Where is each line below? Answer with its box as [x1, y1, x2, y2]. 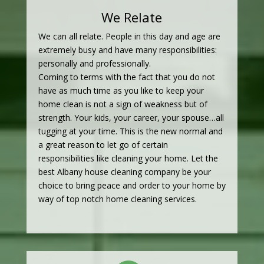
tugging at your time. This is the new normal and [38, 126, 223, 137]
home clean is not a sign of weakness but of [38, 98, 207, 110]
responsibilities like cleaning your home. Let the [38, 153, 218, 164]
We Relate [101, 8, 163, 27]
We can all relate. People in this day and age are [38, 31, 220, 42]
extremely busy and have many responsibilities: [38, 44, 217, 56]
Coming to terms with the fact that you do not [38, 71, 215, 83]
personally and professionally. [38, 58, 151, 70]
